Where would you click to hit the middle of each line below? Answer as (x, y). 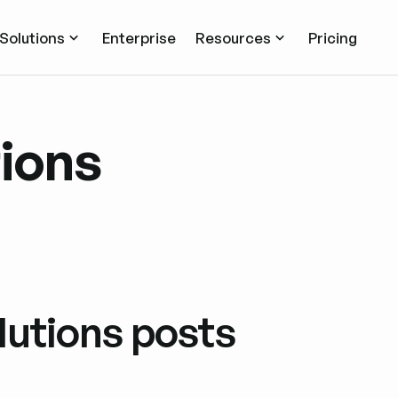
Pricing (332, 37)
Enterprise (139, 37)
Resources (233, 37)
